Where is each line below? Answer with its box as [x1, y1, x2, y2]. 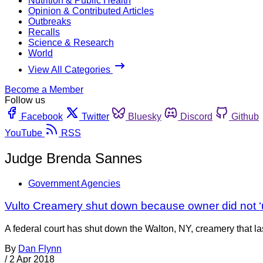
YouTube [5, 127, 42, 138]
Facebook [21, 111, 63, 122]
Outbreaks [28, 16, 71, 26]
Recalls [28, 26, 60, 37]
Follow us [5, 95, 45, 105]
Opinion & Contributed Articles [28, 5, 154, 16]
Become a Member [5, 84, 83, 95]
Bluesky [128, 111, 161, 122]
